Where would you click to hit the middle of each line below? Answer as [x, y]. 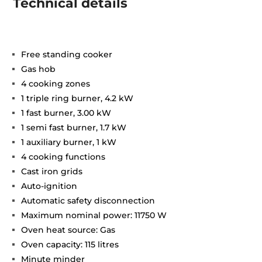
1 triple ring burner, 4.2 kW [77, 98]
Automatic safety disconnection [88, 200]
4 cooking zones [56, 83]
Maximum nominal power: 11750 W [94, 215]
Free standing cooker [67, 54]
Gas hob [39, 69]
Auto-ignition [49, 186]
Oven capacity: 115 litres [70, 244]
